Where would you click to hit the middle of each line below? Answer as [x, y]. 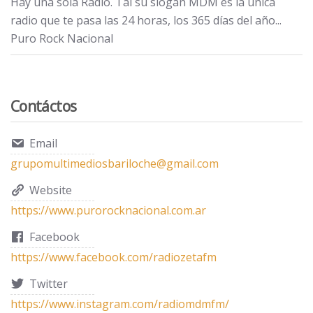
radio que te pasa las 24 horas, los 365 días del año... [146, 20]
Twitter [49, 283]
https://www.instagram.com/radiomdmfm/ [120, 304]
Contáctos [44, 106]
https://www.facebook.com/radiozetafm [114, 257]
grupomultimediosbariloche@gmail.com [115, 163]
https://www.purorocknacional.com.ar [108, 210]
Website [51, 190]
